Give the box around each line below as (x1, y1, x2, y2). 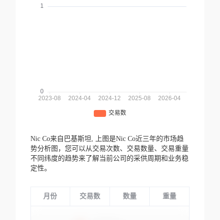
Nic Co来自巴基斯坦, (30, 135, 95, 143)
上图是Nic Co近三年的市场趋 (95, 135, 184, 143)
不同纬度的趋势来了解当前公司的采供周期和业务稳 (30, 155, 189, 163)
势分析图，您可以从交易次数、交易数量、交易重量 (30, 145, 189, 153)
